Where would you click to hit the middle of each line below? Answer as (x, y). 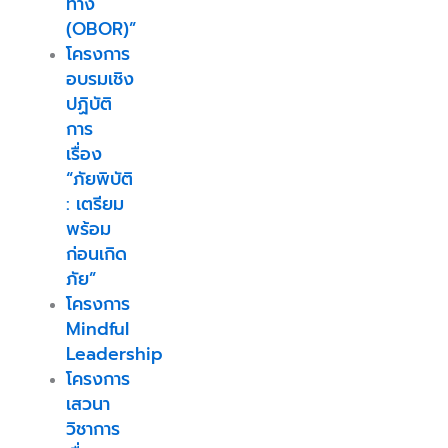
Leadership (114, 353)
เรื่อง (83, 153)
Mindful (97, 328)
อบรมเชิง (99, 78)
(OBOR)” (100, 28)
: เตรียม (94, 203)
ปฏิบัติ (88, 103)
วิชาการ (92, 428)
